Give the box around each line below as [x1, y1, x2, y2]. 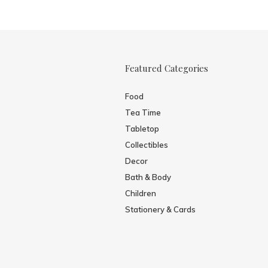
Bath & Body [124, 172, 171, 182]
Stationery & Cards [124, 205, 196, 215]
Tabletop [124, 124, 159, 134]
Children [124, 188, 156, 199]
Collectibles [124, 140, 168, 150]
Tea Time [124, 108, 161, 118]
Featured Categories [124, 62, 208, 75]
